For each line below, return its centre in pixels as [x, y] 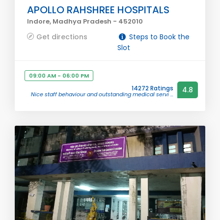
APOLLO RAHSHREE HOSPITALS [98, 10]
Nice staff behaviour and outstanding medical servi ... [102, 94]
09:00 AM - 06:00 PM [59, 76]
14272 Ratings [152, 88]
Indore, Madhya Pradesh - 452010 [85, 21]
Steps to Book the [158, 37]
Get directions [62, 37]
